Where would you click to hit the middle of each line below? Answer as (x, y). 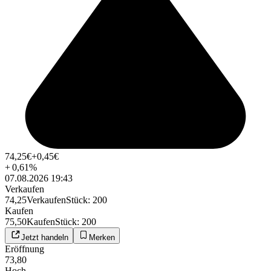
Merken (102, 238)
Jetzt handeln (45, 238)
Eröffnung (24, 249)
